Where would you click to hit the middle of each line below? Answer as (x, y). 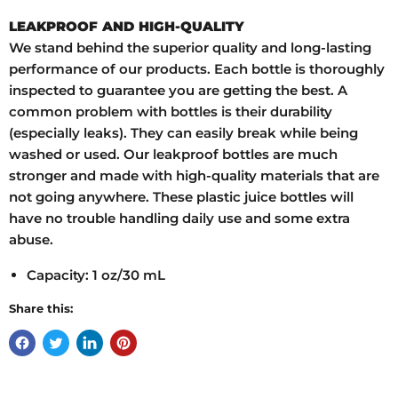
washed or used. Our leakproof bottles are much (173, 155)
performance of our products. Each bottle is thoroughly (197, 69)
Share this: (41, 309)
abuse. (31, 240)
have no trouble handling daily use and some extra (179, 219)
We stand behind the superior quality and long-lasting (190, 48)
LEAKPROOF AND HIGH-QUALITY (127, 27)
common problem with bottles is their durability (171, 112)
